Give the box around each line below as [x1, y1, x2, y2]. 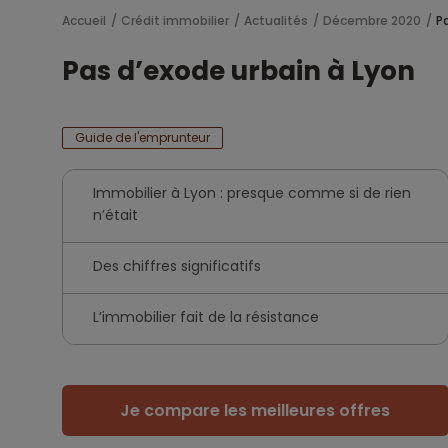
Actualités [244, 12, 308, 29]
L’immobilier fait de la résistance [93, 307, 319, 327]
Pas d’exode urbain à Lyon [62, 53, 415, 89]
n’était [93, 205, 138, 225]
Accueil [62, 12, 106, 29]
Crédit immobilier [121, 12, 229, 29]
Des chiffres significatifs [93, 256, 261, 276]
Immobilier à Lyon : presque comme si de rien [93, 183, 411, 203]
